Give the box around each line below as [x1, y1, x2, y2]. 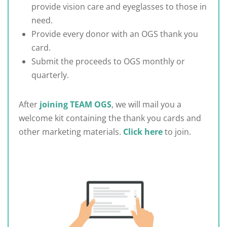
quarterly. [31, 69, 69, 81]
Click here [123, 126, 163, 137]
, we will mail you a [111, 98, 181, 110]
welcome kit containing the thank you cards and [19, 112, 201, 124]
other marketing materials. [19, 126, 123, 137]
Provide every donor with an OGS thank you [31, 28, 198, 40]
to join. [163, 126, 191, 137]
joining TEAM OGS [40, 98, 111, 110]
